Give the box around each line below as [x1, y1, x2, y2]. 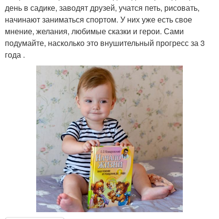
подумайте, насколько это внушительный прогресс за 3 [5, 37, 205, 49]
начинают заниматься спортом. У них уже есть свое [5, 14, 192, 25]
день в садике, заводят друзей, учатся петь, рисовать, [5, 2, 199, 14]
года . [5, 49, 25, 61]
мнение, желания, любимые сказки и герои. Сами [5, 25, 184, 37]
